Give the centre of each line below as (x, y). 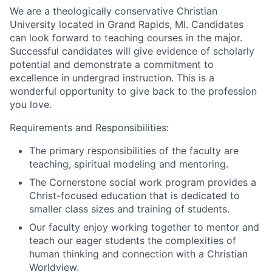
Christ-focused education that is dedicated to (134, 195)
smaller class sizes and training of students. (129, 209)
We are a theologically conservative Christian (114, 11)
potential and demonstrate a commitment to (112, 64)
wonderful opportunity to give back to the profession (133, 91)
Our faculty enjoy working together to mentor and (144, 227)
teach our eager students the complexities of (133, 240)
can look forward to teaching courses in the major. (126, 37)
